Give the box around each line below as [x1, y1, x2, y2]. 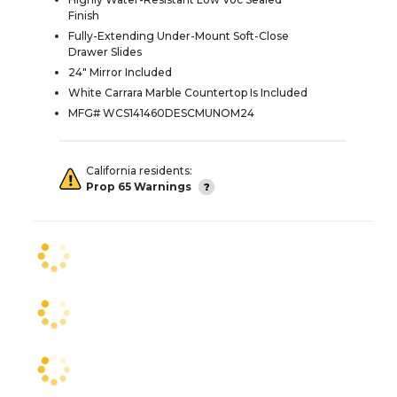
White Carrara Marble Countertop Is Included [68, 85, 307, 99]
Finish [68, 8, 99, 22]
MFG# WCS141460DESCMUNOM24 [68, 105, 254, 120]
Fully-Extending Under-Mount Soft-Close [68, 28, 289, 43]
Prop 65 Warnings [86, 179, 191, 193]
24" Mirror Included [68, 65, 172, 79]
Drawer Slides [68, 44, 142, 58]
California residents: [86, 163, 192, 177]
